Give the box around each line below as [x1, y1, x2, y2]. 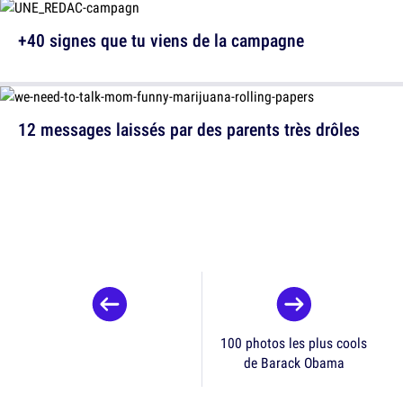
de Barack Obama [243, 353, 345, 373]
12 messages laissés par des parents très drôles [18, 117, 360, 142]
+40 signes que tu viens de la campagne [18, 28, 304, 53]
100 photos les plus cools [220, 333, 367, 354]
